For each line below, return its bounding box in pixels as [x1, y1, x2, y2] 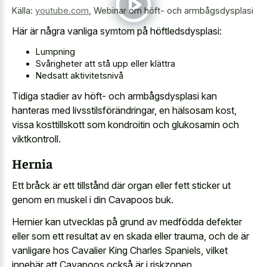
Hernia [12, 155, 52, 172]
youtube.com [35, 5, 89, 15]
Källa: [12, 5, 35, 15]
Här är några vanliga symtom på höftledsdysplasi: [12, 25, 222, 38]
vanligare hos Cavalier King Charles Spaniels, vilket [12, 244, 228, 256]
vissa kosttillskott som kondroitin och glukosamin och [12, 119, 239, 131]
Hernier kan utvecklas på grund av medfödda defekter [12, 215, 242, 228]
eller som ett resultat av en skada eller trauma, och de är [12, 229, 249, 242]
